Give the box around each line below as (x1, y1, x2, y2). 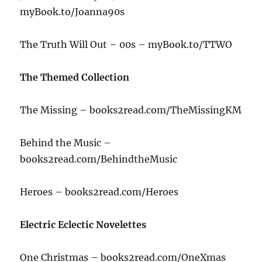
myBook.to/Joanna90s (20, 6, 125, 18)
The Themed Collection (20, 71, 130, 84)
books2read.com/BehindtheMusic (20, 153, 178, 166)
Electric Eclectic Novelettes (20, 219, 147, 231)
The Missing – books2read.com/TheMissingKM (20, 104, 242, 116)
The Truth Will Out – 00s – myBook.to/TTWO (20, 39, 233, 51)
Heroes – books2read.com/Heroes (20, 186, 179, 198)
